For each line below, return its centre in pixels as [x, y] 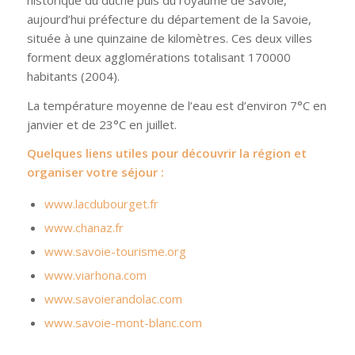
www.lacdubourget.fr [101, 204]
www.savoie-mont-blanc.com [123, 323]
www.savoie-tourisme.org [115, 252]
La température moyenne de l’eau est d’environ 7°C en [176, 105]
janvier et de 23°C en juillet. [101, 124]
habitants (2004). [73, 76]
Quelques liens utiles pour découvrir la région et [166, 153]
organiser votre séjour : [95, 172]
